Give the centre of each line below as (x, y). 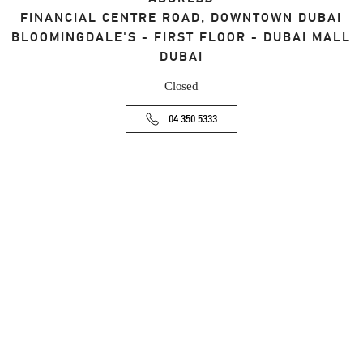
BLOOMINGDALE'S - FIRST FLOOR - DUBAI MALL (181, 38)
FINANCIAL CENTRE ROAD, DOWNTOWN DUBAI (181, 18)
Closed (181, 86)
